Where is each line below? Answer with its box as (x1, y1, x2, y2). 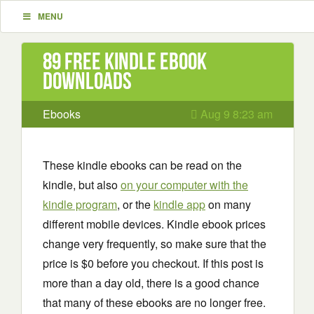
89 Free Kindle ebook (43, 48, 207, 74)
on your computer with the (121, 177, 248, 193)
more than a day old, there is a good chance (43, 275, 259, 291)
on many (205, 196, 251, 212)
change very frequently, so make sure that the (43, 235, 266, 252)
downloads (43, 68, 132, 94)
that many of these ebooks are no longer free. (43, 294, 266, 310)
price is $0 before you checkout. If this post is (43, 255, 264, 271)
